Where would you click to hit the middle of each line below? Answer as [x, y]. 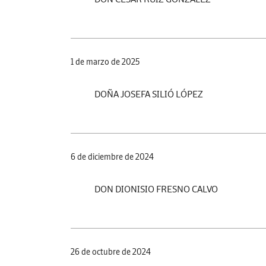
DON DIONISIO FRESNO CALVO [156, 189]
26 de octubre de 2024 [111, 251]
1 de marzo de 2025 [105, 61]
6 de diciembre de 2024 [112, 156]
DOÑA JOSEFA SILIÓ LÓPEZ [149, 94]
